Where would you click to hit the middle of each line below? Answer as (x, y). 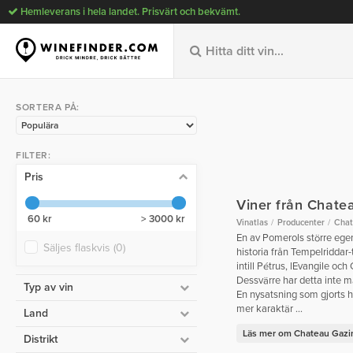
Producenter (301, 223)
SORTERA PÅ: (48, 107)
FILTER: (33, 155)
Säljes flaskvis (78, 248)
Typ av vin (48, 288)
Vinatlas (252, 223)
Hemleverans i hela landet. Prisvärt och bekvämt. (129, 12)
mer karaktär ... (269, 309)
